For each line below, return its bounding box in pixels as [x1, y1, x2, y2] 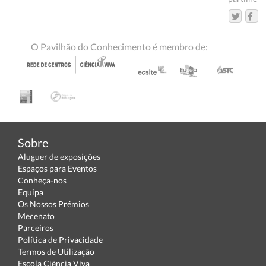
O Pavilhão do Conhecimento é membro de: [31, 41, 208, 52]
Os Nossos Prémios [18, 198, 89, 209]
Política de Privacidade [18, 234, 103, 245]
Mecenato [18, 210, 55, 221]
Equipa [18, 186, 43, 197]
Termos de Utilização [18, 246, 94, 256]
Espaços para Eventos [18, 163, 97, 173]
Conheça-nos [18, 175, 66, 185]
